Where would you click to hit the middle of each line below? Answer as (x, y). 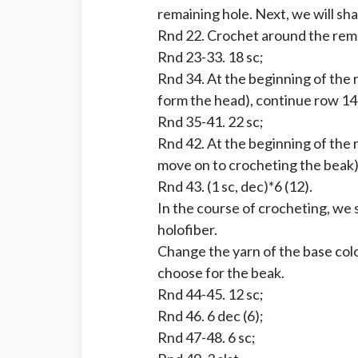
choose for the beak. (221, 272)
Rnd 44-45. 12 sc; (211, 294)
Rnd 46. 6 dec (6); (211, 316)
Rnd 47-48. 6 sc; (207, 337)
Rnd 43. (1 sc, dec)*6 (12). (235, 186)
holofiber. (187, 229)
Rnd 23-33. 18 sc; (211, 57)
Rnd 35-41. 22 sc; (211, 121)
